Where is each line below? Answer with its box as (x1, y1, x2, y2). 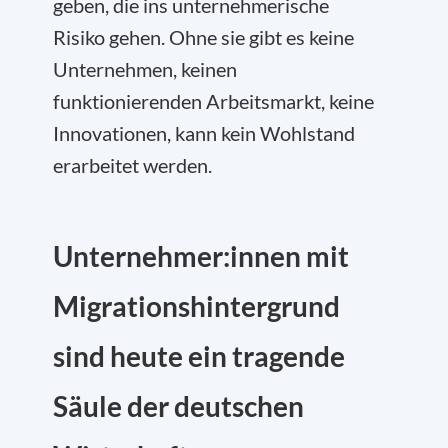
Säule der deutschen (53, 389, 304, 423)
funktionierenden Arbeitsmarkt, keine (53, 89, 374, 113)
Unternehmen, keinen (53, 57, 237, 81)
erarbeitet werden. (53, 153, 212, 177)
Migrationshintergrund (53, 289, 340, 323)
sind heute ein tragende (53, 339, 345, 373)
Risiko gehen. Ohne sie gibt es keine (53, 25, 354, 49)
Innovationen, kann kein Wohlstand (53, 121, 355, 145)
